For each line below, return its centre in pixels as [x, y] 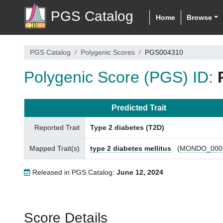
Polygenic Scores [108, 52]
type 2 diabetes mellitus [131, 148]
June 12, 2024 [140, 172]
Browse [200, 17]
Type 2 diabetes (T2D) [127, 127]
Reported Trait [57, 127]
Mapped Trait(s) [55, 148]
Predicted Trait [139, 108]
